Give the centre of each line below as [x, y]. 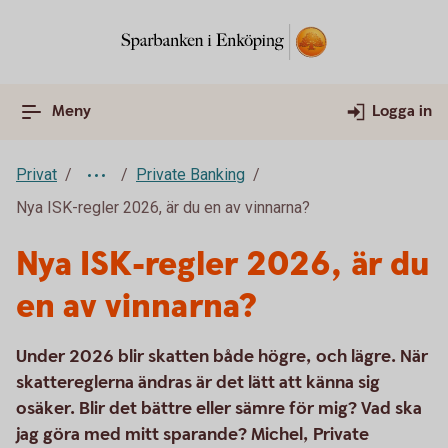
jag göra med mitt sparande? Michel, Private [192, 434]
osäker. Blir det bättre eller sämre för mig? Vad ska [219, 408]
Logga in [402, 111]
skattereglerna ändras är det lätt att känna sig [198, 382]
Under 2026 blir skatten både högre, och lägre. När [222, 356]
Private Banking [190, 174]
